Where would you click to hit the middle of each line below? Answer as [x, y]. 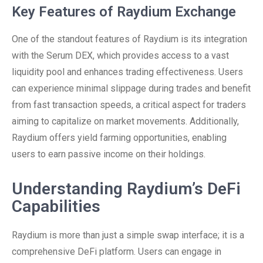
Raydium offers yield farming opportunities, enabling [119, 138]
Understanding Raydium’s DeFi [126, 189]
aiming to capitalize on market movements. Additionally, [125, 121]
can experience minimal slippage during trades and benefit [131, 88]
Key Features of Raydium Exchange [124, 12]
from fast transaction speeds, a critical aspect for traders [129, 105]
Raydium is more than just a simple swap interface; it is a [128, 235]
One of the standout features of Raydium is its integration [129, 39]
